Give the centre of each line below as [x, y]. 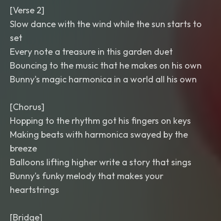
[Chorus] [27, 107]
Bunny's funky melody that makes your [87, 176]
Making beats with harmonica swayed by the [99, 134]
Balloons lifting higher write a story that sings [101, 162]
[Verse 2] [27, 10]
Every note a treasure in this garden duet [91, 52]
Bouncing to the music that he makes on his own [106, 65]
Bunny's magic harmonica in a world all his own [103, 79]
